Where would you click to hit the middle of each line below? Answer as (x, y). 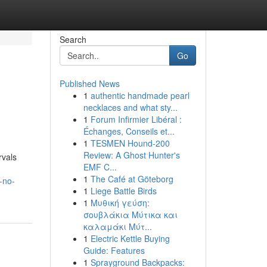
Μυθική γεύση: (120, 203)
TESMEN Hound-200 (130, 143)
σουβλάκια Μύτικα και (130, 215)
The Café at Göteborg (132, 179)
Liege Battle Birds (123, 191)
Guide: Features (114, 250)
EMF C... (100, 167)
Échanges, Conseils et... (129, 131)
